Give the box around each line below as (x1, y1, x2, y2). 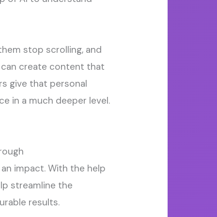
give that (9, 77, 50, 90)
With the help (47, 162, 106, 175)
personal (49, 77, 87, 90)
